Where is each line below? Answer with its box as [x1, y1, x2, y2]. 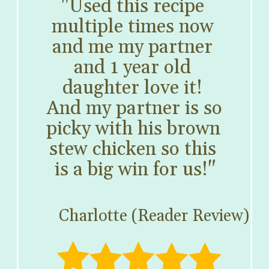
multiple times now [51, 14, 214, 39]
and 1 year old [74, 55, 192, 80]
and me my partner [52, 35, 213, 59]
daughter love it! [62, 76, 203, 100]
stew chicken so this [49, 137, 216, 162]
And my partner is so [46, 96, 223, 121]
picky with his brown [46, 116, 221, 141]
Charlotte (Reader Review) [58, 205, 249, 226]
